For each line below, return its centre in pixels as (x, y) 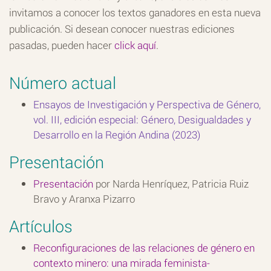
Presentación (57, 161)
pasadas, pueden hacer (62, 45)
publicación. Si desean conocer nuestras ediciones (122, 28)
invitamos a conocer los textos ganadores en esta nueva (135, 12)
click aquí (135, 45)
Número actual (63, 82)
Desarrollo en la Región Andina (103, 134)
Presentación (63, 183)
